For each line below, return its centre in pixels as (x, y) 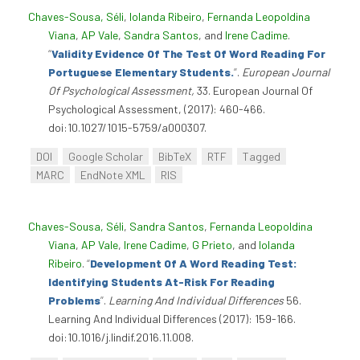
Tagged (261, 157)
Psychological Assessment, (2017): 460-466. (157, 109)
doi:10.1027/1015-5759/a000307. (127, 127)
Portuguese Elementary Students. (141, 72)
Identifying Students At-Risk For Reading (162, 281)
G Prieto (212, 244)
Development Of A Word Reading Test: (194, 263)
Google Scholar (105, 157)
